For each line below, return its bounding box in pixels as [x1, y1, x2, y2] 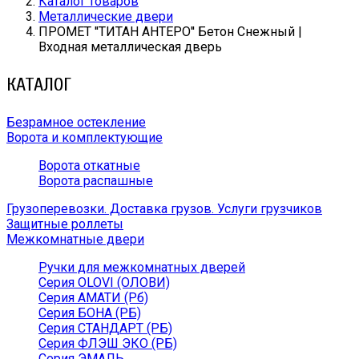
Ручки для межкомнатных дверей [38, 260, 245, 275]
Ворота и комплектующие [6, 130, 163, 145]
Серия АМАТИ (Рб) [38, 290, 148, 305]
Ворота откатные [38, 158, 140, 173]
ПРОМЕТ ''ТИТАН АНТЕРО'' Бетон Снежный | [38, 24, 302, 39]
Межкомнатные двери [6, 232, 144, 247]
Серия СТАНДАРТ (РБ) [38, 321, 172, 336]
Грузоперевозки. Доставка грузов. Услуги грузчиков [6, 201, 322, 216]
